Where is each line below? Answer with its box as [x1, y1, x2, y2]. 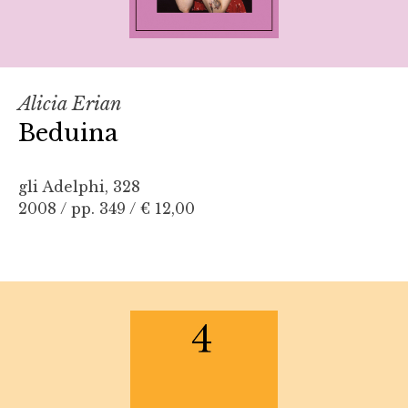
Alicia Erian [18, 92, 122, 115]
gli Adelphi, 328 [18, 177, 140, 196]
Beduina [18, 117, 118, 148]
